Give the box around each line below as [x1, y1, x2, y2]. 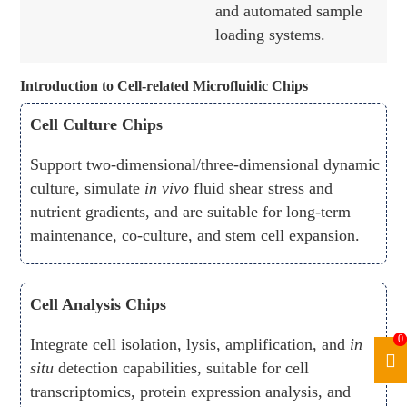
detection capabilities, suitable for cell [54, 359, 310, 378]
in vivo [144, 179, 190, 198]
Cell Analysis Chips [30, 295, 167, 314]
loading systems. [215, 25, 326, 45]
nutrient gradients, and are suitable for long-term [30, 203, 352, 222]
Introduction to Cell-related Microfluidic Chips [20, 78, 309, 94]
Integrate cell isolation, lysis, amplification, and [30, 335, 351, 354]
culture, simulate [30, 179, 145, 198]
